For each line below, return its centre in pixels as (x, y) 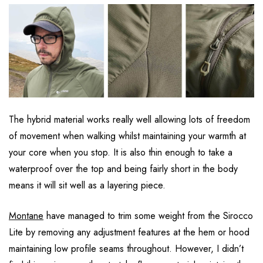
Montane (26, 215)
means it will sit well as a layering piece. (87, 185)
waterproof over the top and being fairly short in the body (123, 168)
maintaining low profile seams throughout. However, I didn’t (126, 248)
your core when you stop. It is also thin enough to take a (121, 152)
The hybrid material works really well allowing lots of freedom (129, 119)
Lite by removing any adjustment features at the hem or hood (129, 232)
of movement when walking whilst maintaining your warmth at (127, 136)
